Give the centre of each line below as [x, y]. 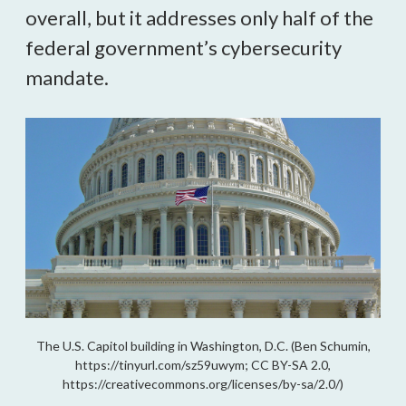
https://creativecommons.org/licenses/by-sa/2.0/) [203, 383]
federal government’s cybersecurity [184, 48]
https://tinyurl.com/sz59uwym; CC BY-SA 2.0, [203, 364]
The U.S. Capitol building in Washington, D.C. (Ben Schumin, [203, 345]
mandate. [67, 77]
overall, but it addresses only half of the [199, 18]
